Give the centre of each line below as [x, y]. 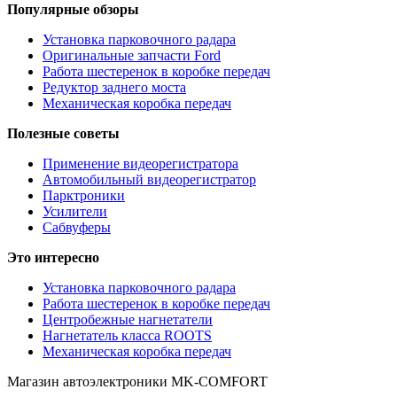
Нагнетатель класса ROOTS [127, 335]
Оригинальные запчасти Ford [132, 55]
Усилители [75, 211]
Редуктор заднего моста [114, 87]
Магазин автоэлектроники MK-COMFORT [137, 381]
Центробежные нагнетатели [128, 319]
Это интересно [53, 257]
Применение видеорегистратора [140, 163]
